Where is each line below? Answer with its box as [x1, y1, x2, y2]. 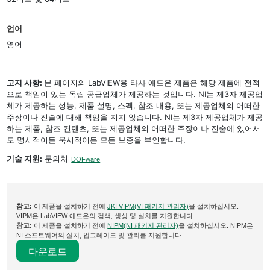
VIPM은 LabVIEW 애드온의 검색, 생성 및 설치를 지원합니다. [16, 212, 195, 219]
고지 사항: [7, 78, 45, 87]
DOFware [71, 155, 101, 163]
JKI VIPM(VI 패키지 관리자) [107, 202, 189, 210]
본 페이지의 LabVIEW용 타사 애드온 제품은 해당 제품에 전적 [44, 78, 260, 87]
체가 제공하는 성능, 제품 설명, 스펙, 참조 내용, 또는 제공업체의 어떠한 [7, 101, 260, 110]
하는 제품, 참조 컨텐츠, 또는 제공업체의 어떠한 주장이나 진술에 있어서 [7, 124, 261, 133]
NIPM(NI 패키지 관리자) [107, 222, 179, 229]
